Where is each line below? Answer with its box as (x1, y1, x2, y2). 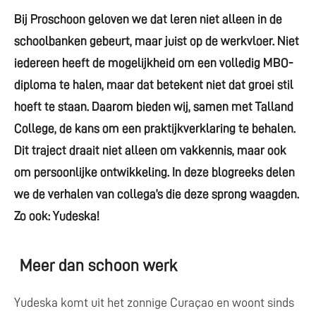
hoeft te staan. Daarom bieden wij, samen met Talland (14, 100, 293, 114)
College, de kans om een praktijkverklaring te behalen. (14, 122, 296, 135)
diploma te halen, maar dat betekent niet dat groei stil (14, 78, 293, 92)
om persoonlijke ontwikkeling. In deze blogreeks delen (14, 166, 295, 179)
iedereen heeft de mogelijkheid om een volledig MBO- (14, 56, 293, 70)
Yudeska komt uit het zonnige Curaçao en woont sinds (14, 296, 294, 310)
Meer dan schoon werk (20, 257, 178, 274)
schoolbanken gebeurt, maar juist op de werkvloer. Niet (14, 35, 299, 48)
